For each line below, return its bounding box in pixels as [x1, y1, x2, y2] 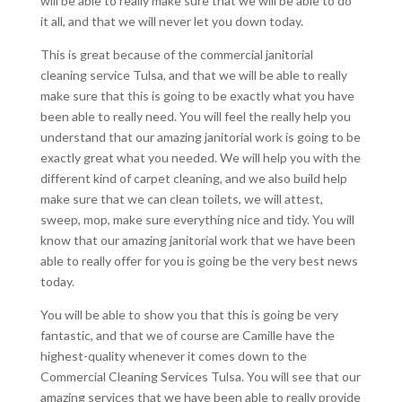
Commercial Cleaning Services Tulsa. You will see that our [39, 368, 361, 384]
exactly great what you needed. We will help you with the [39, 149, 361, 165]
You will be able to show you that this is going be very [39, 306, 338, 322]
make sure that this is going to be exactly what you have [39, 87, 354, 103]
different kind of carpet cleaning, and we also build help [39, 170, 347, 186]
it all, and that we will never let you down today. [39, 13, 303, 29]
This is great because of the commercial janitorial [39, 46, 313, 62]
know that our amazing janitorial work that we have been [39, 232, 355, 248]
